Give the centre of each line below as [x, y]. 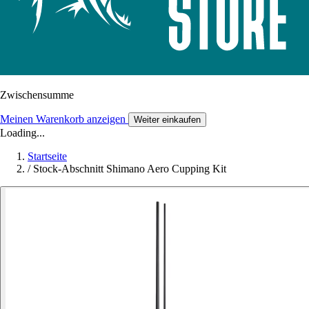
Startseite [47, 157]
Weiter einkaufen [167, 120]
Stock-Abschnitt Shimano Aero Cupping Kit [130, 169]
